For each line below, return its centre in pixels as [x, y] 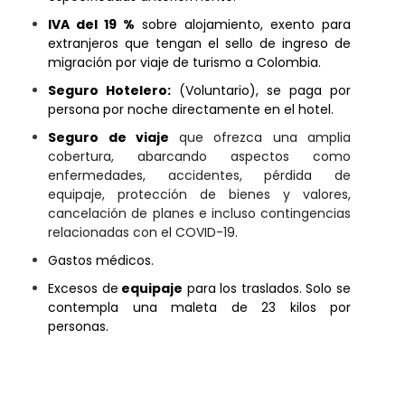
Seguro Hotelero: [110, 90]
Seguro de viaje [108, 137]
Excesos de [83, 288]
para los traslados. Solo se [267, 288]
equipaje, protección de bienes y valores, [199, 194]
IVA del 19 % [92, 24]
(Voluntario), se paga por [261, 90]
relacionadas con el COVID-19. [143, 232]
